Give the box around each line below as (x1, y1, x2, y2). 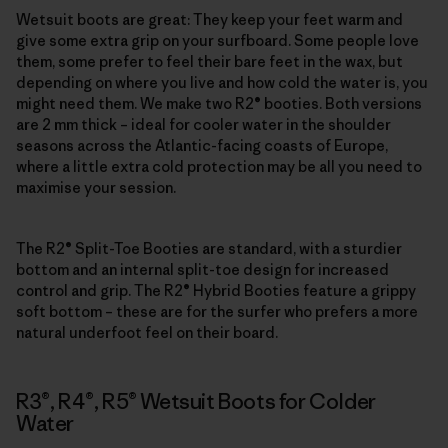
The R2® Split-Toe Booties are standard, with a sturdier (16, 239, 402, 259)
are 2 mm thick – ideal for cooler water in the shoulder (16, 115, 391, 135)
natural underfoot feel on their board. (16, 323, 278, 343)
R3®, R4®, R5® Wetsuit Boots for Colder (16, 388, 376, 416)
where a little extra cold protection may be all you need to (16, 157, 422, 177)
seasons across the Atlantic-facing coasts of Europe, (16, 136, 388, 156)
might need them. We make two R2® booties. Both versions (16, 94, 422, 114)
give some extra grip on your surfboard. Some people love (16, 31, 419, 51)
